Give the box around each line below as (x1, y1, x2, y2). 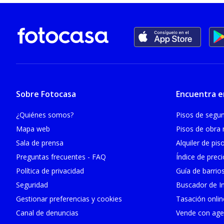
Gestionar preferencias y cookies (16, 193, 122, 203)
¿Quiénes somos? (16, 109, 73, 119)
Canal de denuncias (16, 207, 78, 217)
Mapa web (16, 123, 50, 133)
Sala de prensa (16, 137, 63, 147)
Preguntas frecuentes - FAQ (16, 151, 106, 161)
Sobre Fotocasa (16, 88, 76, 99)
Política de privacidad (16, 165, 84, 175)
